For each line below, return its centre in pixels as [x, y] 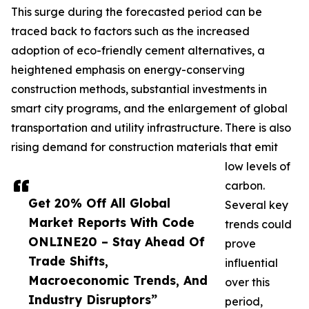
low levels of [258, 167]
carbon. [245, 186]
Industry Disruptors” [93, 300]
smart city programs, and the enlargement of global [149, 109]
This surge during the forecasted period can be [137, 12]
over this [247, 282]
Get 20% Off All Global [99, 203]
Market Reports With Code [111, 222]
